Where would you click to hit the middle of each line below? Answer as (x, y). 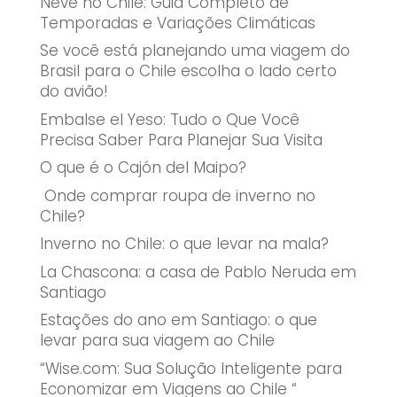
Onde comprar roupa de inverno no (177, 195)
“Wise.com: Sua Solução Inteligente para (191, 368)
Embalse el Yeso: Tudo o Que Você (169, 119)
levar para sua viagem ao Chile (157, 341)
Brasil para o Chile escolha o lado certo (188, 71)
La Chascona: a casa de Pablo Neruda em (198, 272)
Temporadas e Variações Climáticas (177, 23)
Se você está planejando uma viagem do (195, 51)
